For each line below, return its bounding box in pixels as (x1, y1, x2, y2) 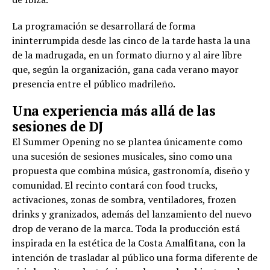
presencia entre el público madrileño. (12, 77, 175, 91)
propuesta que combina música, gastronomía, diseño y (12, 164, 250, 178)
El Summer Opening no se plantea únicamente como (12, 135, 242, 149)
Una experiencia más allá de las (12, 102, 216, 120)
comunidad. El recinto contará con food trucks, (12, 178, 218, 192)
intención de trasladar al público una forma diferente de (12, 251, 257, 265)
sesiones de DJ (12, 118, 104, 136)
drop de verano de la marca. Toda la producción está (12, 222, 240, 236)
